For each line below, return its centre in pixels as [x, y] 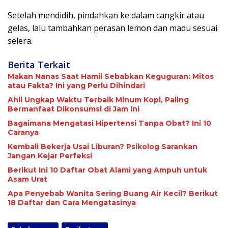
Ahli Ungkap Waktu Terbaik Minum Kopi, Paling [98, 100]
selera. [20, 41]
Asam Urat [27, 179]
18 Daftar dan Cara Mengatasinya [72, 203]
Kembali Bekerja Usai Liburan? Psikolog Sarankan [103, 147]
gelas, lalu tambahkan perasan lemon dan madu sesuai [112, 28]
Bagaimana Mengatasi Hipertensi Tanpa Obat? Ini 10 [109, 123]
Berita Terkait [39, 65]
